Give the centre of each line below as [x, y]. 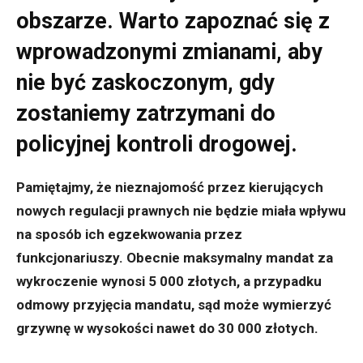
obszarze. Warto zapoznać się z [173, 21]
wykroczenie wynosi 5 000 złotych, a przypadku [169, 282]
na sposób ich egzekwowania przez [129, 235]
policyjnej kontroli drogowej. [157, 145]
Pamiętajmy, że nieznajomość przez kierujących [170, 188]
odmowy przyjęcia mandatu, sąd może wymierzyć [174, 305]
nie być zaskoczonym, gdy [145, 83]
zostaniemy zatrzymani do [146, 114]
